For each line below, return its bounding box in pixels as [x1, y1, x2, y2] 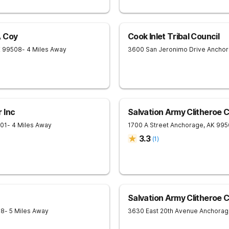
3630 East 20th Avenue [128, 207, 198, 215]
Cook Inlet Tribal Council [128, 31, 219, 41]
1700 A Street [128, 121, 169, 129]
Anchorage [170, 121, 203, 129]
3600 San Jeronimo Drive [128, 45, 205, 53]
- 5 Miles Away [5, 207, 49, 215]
